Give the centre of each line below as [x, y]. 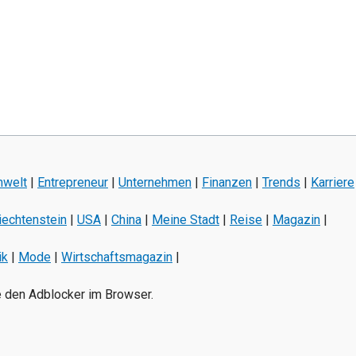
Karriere [333, 182]
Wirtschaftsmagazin [117, 257]
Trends [281, 182]
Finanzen [227, 182]
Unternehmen [155, 182]
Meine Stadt [186, 220]
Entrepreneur [73, 182]
